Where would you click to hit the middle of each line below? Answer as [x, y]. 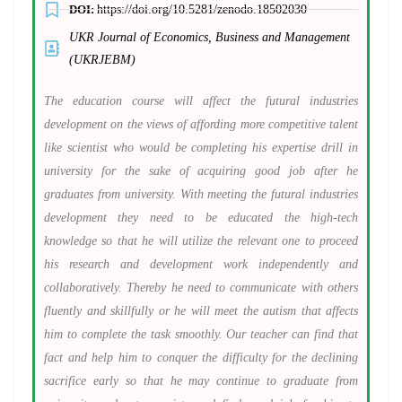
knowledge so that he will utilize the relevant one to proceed [201, 241]
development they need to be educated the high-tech [201, 218]
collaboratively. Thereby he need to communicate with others [201, 288]
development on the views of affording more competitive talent [201, 124]
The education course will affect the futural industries [201, 101]
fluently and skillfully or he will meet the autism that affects [201, 311]
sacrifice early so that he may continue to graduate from [201, 381]
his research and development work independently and [201, 264]
